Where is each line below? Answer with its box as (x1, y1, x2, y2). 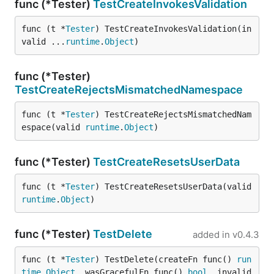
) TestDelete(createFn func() (95, 254, 237, 264)
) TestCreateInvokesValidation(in (95, 24, 251, 34)
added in (193, 229, 230, 240)
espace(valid (21, 122, 85, 132)
